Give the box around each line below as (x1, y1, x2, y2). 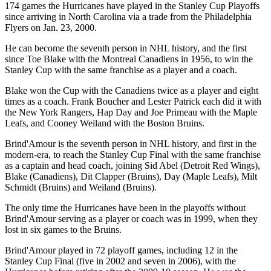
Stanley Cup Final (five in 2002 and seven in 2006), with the (5, 256, 236, 267)
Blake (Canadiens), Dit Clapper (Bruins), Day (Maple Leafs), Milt (5, 171, 257, 182)
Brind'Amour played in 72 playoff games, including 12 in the (5, 245, 238, 256)
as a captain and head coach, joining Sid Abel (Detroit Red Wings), (5, 160, 260, 171)
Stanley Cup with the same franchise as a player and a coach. (5, 65, 237, 76)
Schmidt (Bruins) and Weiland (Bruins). (5, 182, 157, 193)
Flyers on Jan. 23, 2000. (5, 22, 97, 33)
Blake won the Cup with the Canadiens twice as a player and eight (5, 85, 258, 96)
